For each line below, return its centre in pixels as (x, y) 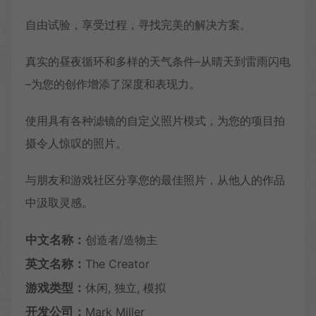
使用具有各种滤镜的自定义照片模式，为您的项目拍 (155, 120)
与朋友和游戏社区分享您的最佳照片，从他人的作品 (155, 180)
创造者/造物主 (121, 239)
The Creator (117, 263)
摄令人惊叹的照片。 (76, 143)
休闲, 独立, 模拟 (126, 287)
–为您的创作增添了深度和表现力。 (113, 84)
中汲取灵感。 (59, 202)
